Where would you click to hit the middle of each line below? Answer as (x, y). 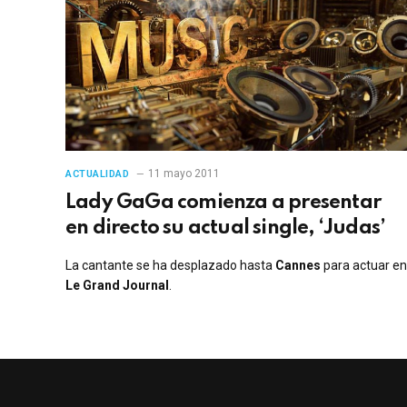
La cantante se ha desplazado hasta (170, 265)
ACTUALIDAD (98, 174)
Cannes (298, 265)
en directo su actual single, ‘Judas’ (226, 228)
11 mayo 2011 (184, 173)
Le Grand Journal (117, 285)
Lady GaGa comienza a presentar (223, 202)
